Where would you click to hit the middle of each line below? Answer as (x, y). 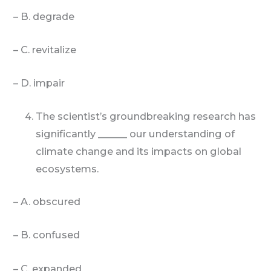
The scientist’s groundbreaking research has (146, 116)
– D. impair (35, 83)
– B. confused (43, 235)
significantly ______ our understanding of (135, 134)
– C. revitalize (41, 49)
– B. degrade (40, 16)
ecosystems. (67, 169)
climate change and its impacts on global (139, 152)
